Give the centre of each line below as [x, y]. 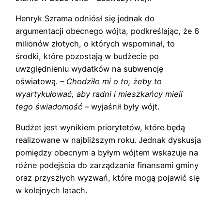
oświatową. [38, 82]
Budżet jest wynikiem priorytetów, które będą [100, 127]
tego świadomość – [53, 107]
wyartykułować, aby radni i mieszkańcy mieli [99, 94]
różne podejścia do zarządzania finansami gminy [107, 165]
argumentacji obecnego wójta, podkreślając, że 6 [107, 31]
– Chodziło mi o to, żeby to [111, 82]
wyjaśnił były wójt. [125, 107]
